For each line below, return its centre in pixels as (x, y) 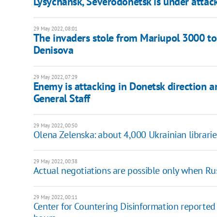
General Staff (62, 99)
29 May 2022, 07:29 (55, 77)
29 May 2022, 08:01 (55, 29)
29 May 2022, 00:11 (55, 197)
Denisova (53, 50)
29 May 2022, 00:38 (55, 162)
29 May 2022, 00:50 (55, 126)
